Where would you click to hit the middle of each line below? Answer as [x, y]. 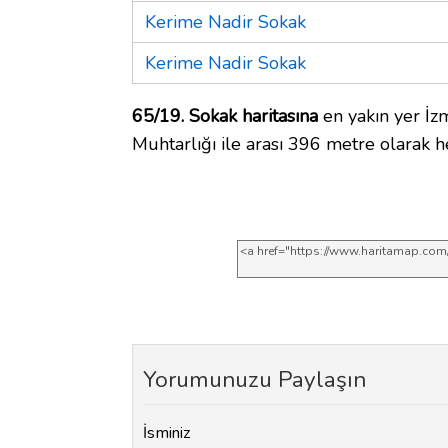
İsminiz [167, 433]
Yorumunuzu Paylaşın [254, 379]
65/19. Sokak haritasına [225, 115]
